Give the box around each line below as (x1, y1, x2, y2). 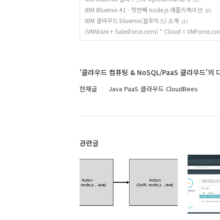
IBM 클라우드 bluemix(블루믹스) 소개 (85, 16, 179, 25)
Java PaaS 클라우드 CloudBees (109, 84, 198, 93)
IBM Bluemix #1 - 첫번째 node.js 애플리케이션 (85, 5, 202, 14)
